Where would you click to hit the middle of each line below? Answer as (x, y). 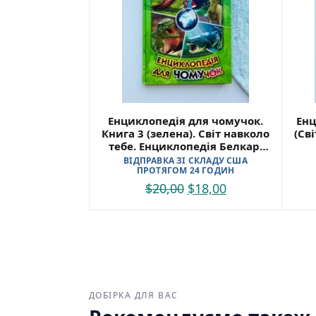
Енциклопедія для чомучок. (186, 120)
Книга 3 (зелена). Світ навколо (186, 133)
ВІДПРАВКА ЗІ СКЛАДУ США (186, 160)
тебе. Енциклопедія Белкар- (186, 146)
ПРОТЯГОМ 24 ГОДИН (186, 170)
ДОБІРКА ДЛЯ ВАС (134, 295)
